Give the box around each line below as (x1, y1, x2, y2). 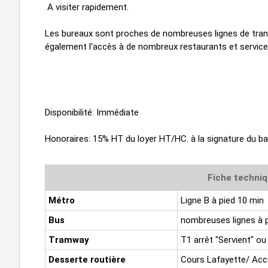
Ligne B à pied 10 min (181, 194, 264, 206)
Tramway (48, 234, 89, 245)
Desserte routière (48, 254, 126, 265)
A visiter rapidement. (45, 1, 129, 13)
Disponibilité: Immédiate (45, 106, 139, 118)
